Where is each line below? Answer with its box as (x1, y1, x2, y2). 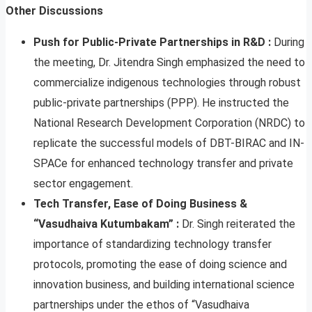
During (271, 35, 304, 49)
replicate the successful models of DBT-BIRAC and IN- (33, 136, 304, 150)
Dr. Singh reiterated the (182, 217, 295, 231)
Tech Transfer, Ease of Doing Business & (33, 196, 247, 210)
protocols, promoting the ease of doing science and (33, 257, 287, 271)
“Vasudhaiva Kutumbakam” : (33, 217, 182, 231)
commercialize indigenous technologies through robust (33, 75, 301, 89)
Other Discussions (6, 3, 103, 17)
